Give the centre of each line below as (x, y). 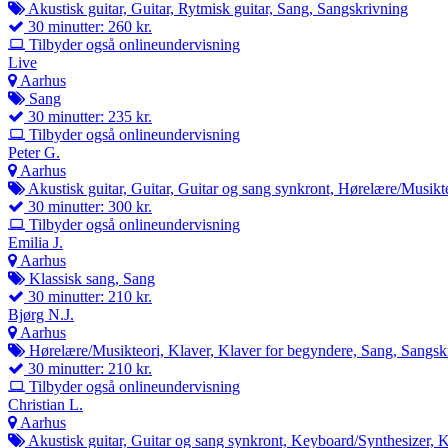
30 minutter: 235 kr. (88, 116)
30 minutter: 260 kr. (88, 26)
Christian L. (45, 404)
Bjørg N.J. (41, 314)
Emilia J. (35, 242)
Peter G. (34, 152)
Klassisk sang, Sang (90, 278)
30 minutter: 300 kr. (88, 206)
